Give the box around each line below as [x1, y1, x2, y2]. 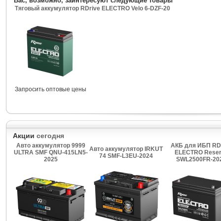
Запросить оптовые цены [14, 86, 86, 93]
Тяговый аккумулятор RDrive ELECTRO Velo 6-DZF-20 [14, 5, 170, 12]
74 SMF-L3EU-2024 [99, 152, 153, 159]
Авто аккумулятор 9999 [16, 142, 85, 149]
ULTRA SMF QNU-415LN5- [14, 149, 88, 156]
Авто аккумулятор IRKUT [89, 146, 163, 152]
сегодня [36, 132, 64, 140]
